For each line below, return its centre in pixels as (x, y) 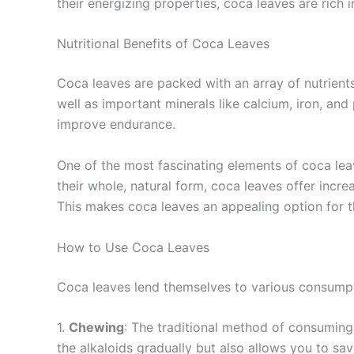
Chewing (96, 328)
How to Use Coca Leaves (133, 247)
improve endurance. (116, 124)
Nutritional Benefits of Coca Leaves (163, 44)
